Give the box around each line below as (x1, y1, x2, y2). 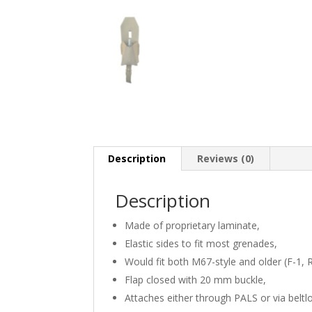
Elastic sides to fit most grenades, (125, 236, 278, 250)
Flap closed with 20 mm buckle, (125, 272, 267, 286)
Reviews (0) (197, 151, 255, 165)
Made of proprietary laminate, (125, 218, 260, 232)
